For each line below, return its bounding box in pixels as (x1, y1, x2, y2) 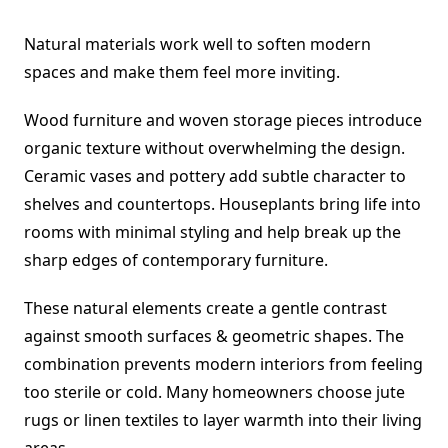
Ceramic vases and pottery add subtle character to (24, 165, 406, 188)
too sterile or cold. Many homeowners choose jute (24, 381, 405, 404)
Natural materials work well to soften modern (24, 33, 371, 56)
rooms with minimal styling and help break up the (24, 221, 401, 244)
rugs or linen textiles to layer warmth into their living (24, 409, 422, 432)
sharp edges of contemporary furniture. (24, 249, 328, 272)
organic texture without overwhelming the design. (24, 137, 405, 160)
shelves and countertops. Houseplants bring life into (24, 193, 421, 216)
